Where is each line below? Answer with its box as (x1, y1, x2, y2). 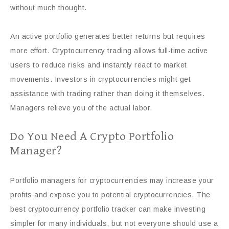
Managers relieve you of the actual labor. (10, 103, 152, 112)
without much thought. (10, 3, 87, 12)
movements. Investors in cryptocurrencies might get (10, 75, 191, 83)
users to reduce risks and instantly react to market (10, 60, 187, 69)
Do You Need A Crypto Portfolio (10, 129, 174, 144)
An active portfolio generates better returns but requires (10, 32, 205, 40)
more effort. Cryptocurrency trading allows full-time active (10, 46, 208, 55)
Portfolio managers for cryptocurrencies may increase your (10, 176, 214, 185)
